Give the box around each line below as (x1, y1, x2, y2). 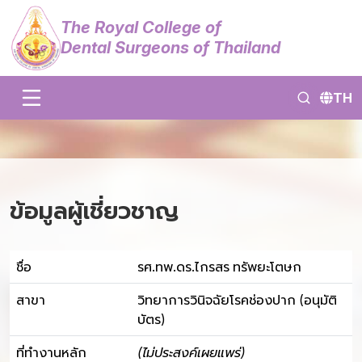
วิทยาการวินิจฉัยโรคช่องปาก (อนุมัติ (137, 292, 337, 308)
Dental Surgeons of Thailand (61, 38, 280, 57)
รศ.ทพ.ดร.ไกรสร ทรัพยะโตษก (137, 259, 301, 275)
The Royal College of (61, 18, 221, 37)
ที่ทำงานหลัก (16, 344, 86, 360)
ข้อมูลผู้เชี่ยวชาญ (10, 196, 179, 225)
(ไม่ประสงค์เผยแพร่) (137, 344, 246, 360)
